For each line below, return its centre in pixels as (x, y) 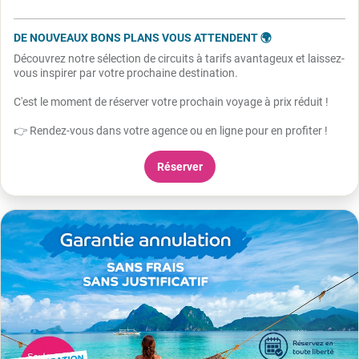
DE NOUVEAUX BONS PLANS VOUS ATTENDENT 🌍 (143, 37)
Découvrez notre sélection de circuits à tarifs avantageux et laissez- (179, 58)
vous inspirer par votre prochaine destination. (127, 73)
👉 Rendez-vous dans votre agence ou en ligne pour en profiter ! (171, 130)
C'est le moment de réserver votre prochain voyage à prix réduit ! (172, 101)
